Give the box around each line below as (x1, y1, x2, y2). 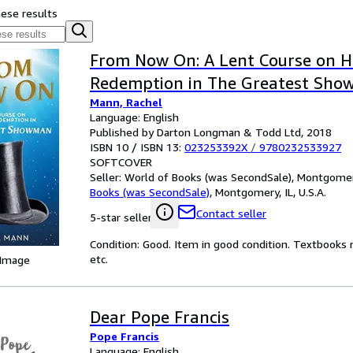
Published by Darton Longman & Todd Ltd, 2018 (90, 125, 332, 139)
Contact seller (196, 206, 266, 220)
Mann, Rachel (90, 95, 162, 109)
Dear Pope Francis (90, 307, 229, 327)
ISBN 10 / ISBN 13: (90, 140, 184, 154)
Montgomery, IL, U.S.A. (215, 185, 326, 199)
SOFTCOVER (90, 155, 152, 169)
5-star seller (90, 210, 152, 224)
